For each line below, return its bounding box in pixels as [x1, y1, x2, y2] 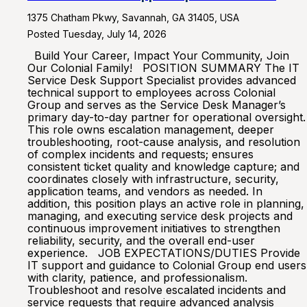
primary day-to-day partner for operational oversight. [27, 110, 306, 124]
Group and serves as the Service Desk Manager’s [27, 98, 286, 112]
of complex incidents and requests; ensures [27, 147, 254, 161]
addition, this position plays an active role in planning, [27, 197, 304, 210]
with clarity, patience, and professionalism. [27, 271, 247, 284]
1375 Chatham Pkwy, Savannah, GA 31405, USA [27, 12, 239, 23]
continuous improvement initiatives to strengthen [27, 221, 280, 235]
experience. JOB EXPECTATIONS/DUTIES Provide [27, 246, 300, 260]
